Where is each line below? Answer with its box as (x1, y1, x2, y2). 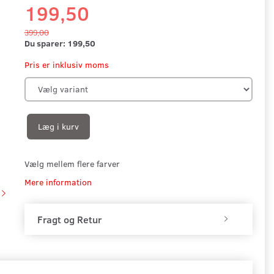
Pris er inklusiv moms (24, 58, 109, 70)
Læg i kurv (37, 120, 79, 132)
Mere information (24, 176, 92, 188)
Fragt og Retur (37, 212, 102, 226)
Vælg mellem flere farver (24, 157, 120, 169)
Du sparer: (24, 37, 67, 49)
